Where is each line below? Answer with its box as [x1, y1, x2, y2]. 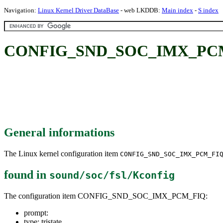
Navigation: [4, 6, 38, 14]
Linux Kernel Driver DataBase [38, 6, 119, 14]
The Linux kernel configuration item [4, 149, 120, 158]
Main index [162, 6, 193, 14]
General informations [4, 125, 114, 139]
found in [4, 168, 49, 181]
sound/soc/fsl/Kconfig [49, 169, 175, 181]
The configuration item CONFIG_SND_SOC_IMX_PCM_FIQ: [4, 191, 208, 200]
